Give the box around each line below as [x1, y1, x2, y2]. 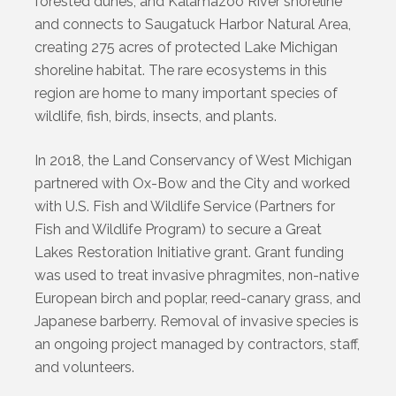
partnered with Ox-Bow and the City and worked [34, 174, 351, 192]
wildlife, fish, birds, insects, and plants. [34, 107, 278, 125]
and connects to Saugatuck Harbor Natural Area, [34, 15, 352, 33]
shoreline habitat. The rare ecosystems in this [34, 61, 328, 79]
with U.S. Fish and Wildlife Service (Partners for [34, 197, 336, 215]
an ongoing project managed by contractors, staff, [34, 335, 361, 353]
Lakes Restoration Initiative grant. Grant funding [34, 243, 345, 261]
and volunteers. [34, 358, 135, 376]
